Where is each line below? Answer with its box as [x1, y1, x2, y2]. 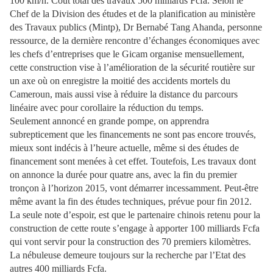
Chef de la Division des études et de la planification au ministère [10, 9, 255, 19]
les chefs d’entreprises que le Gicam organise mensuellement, [10, 49, 244, 59]
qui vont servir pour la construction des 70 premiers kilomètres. [10, 236, 251, 247]
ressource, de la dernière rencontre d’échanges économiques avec [10, 35, 260, 46]
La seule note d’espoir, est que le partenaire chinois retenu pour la [10, 210, 260, 220]
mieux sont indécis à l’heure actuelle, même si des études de [10, 143, 239, 153]
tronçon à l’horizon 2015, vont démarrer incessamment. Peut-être [10, 183, 258, 193]
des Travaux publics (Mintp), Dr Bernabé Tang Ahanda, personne [10, 22, 262, 32]
